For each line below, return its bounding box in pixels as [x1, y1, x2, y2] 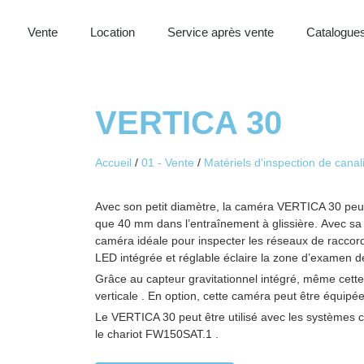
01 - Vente [141, 156, 194, 169]
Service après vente [167, 25, 275, 39]
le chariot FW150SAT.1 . [95, 327, 219, 340]
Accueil [95, 156, 132, 169]
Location [90, 25, 136, 39]
